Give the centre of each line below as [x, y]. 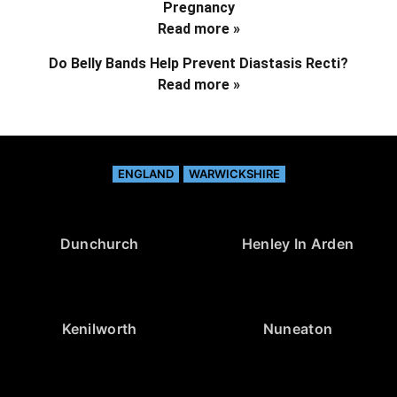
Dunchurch [99, 243]
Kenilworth [99, 328]
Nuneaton [298, 328]
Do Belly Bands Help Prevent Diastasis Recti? [198, 63]
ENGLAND [145, 173]
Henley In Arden [298, 243]
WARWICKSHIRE [234, 173]
